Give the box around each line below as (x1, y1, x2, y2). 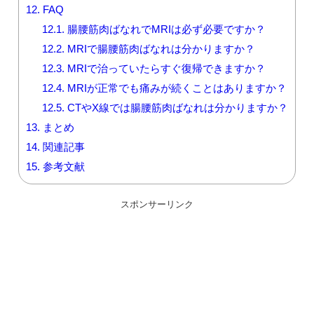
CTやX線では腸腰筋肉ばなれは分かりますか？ (64, 102, 288, 113)
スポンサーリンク (121, 199, 193, 209)
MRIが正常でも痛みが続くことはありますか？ (64, 82, 287, 93)
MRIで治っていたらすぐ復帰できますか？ (64, 62, 266, 74)
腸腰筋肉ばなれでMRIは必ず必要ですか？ (64, 23, 266, 34)
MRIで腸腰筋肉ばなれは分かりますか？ (64, 43, 255, 54)
